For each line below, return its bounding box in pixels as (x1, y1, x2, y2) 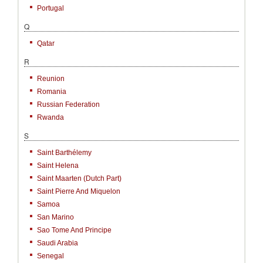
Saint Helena (37, 161, 79, 170)
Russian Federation (37, 100, 100, 109)
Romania (37, 87, 66, 96)
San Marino (37, 213, 74, 221)
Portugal (37, 4, 64, 12)
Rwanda (37, 113, 64, 122)
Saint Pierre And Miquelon (37, 187, 120, 195)
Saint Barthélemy (37, 149, 92, 157)
